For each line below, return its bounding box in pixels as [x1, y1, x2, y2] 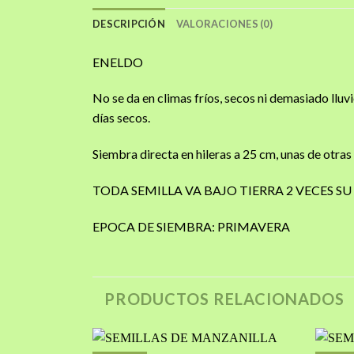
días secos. [92, 110, 150, 126]
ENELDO [92, 54, 143, 70]
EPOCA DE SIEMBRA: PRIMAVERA [92, 218, 290, 234]
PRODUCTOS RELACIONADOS [104, 288, 345, 308]
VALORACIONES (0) [175, 17, 273, 30]
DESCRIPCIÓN [92, 17, 165, 30]
